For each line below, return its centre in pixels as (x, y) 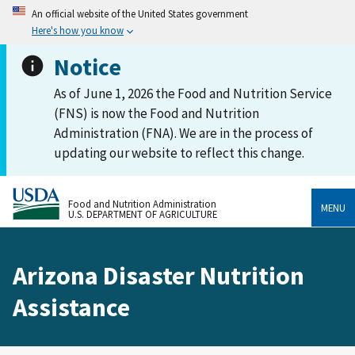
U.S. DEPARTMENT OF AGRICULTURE (143, 214)
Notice (88, 67)
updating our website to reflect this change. (179, 153)
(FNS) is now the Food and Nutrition (157, 113)
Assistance (71, 307)
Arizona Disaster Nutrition (158, 275)
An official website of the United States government (140, 13)
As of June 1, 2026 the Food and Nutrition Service (193, 94)
